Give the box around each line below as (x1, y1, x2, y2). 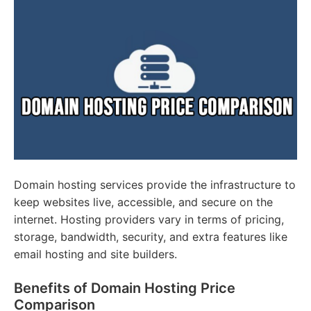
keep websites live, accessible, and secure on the (14, 195, 273, 210)
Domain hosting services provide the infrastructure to (14, 178, 296, 192)
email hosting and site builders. (14, 247, 177, 262)
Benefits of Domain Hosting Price (14, 280, 235, 297)
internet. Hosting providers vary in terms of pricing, (14, 212, 284, 227)
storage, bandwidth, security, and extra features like (14, 230, 287, 244)
